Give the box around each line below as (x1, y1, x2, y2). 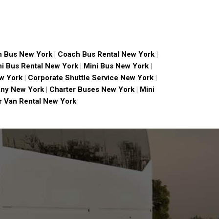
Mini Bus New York (83, 62, 149, 71)
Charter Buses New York (47, 85, 134, 94)
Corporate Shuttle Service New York (25, 73, 153, 83)
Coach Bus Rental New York (57, 50, 154, 59)
